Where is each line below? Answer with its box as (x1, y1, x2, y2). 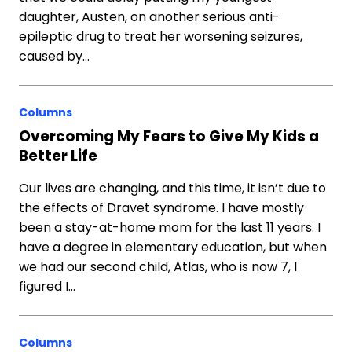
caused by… (19, 47, 90, 65)
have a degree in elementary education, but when (19, 238, 327, 256)
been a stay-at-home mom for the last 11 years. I (19, 218, 321, 236)
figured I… (19, 277, 75, 295)
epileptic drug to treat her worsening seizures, (19, 27, 302, 46)
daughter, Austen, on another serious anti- (19, 8, 280, 26)
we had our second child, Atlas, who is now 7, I (19, 258, 297, 276)
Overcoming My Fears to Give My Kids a (19, 126, 319, 146)
